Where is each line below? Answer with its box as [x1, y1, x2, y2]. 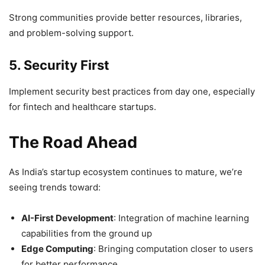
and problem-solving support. [9, 27, 134, 38]
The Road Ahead [9, 132, 137, 152]
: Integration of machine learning [114, 212, 249, 224]
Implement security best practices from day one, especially [9, 85, 255, 97]
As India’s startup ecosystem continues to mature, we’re [9, 166, 243, 177]
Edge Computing [21, 243, 93, 254]
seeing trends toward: [9, 181, 101, 193]
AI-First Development [21, 212, 114, 224]
